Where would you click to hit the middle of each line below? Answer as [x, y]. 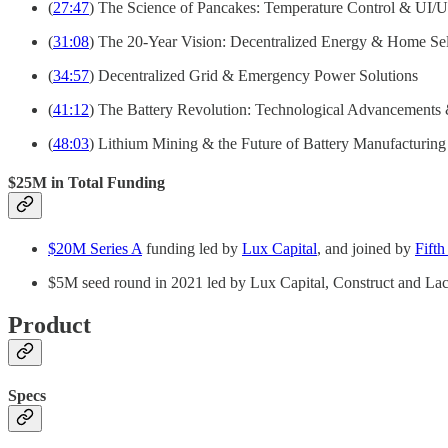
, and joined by [366, 249]
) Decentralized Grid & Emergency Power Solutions [253, 75]
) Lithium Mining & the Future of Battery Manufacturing [267, 143]
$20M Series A [95, 249]
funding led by [192, 249]
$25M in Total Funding [86, 182]
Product [49, 324]
